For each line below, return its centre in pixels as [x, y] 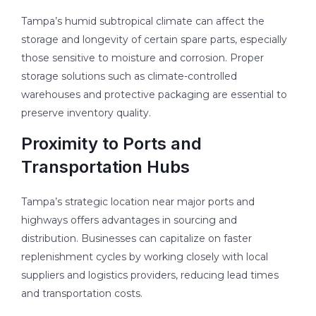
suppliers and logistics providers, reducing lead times [150, 275]
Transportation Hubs [105, 166]
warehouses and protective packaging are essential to [154, 94]
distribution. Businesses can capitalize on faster [136, 238]
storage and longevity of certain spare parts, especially [154, 39]
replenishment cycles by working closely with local [145, 256]
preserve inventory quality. [86, 113]
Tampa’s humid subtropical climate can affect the [143, 21]
